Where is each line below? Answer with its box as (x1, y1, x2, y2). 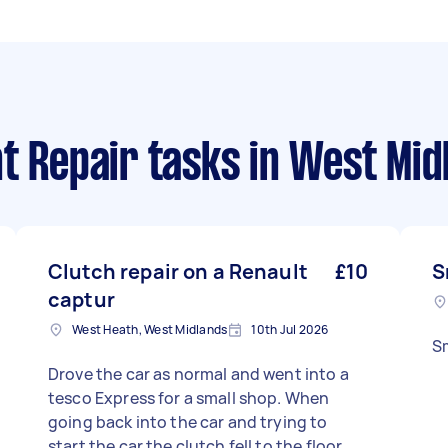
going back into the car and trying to (48, 411, 328, 433)
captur (48, 286, 115, 313)
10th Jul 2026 (251, 321, 329, 338)
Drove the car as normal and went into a (48, 363, 349, 385)
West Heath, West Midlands (72, 321, 228, 338)
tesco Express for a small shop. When (48, 387, 330, 409)
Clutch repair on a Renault (48, 258, 308, 285)
